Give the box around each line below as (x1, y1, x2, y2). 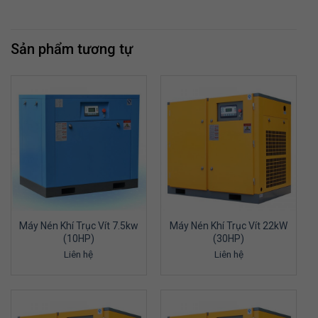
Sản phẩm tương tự (11, 40, 133, 58)
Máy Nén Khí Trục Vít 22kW (170, 220, 288, 232)
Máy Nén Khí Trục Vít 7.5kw (18, 220, 138, 232)
